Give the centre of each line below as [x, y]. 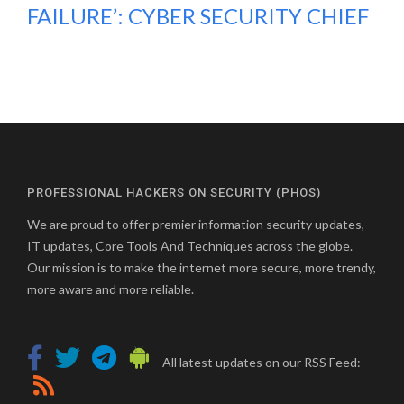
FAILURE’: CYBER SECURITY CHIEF [198, 16]
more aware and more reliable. [110, 289]
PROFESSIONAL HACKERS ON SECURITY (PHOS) [174, 193]
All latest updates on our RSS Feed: [260, 362]
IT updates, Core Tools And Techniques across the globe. [190, 246]
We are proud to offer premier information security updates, [196, 224]
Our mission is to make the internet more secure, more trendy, [202, 267]
